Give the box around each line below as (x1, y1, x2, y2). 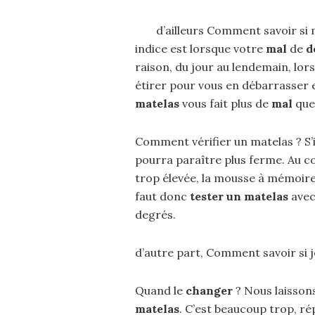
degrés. (135, 207, 176, 221)
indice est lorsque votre (135, 41, 266, 56)
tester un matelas (190, 189, 288, 203)
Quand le (135, 283, 186, 297)
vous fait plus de (179, 96, 271, 110)
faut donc (135, 189, 190, 203)
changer (186, 283, 233, 297)
